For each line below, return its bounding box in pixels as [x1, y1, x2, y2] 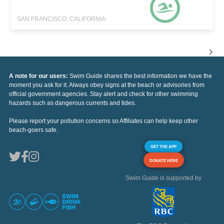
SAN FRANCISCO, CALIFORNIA [17, 15, 106, 23]
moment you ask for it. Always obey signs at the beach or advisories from [9, 81, 204, 89]
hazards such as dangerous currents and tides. [9, 99, 136, 107]
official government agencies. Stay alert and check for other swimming [9, 90, 198, 98]
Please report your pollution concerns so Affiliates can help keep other [9, 117, 198, 125]
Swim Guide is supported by [125, 174, 201, 182]
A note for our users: [9, 72, 69, 80]
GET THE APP [150, 144, 176, 149]
